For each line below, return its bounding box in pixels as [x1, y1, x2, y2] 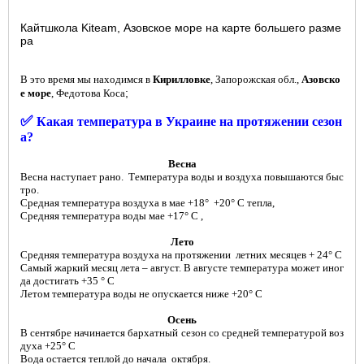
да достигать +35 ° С [20, 275, 115, 287]
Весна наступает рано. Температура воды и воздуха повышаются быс [20, 171, 344, 183]
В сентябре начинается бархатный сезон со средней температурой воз [20, 327, 344, 339]
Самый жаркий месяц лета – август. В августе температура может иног [20, 262, 344, 274]
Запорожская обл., [213, 73, 301, 85]
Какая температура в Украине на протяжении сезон [37, 115, 342, 128]
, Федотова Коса [51, 87, 125, 99]
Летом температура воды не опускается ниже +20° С [20, 288, 262, 300]
